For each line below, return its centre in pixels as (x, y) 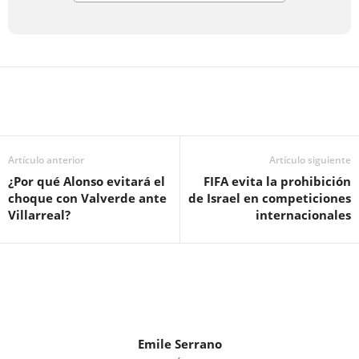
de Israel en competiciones (270, 198)
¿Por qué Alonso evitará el (87, 182)
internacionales (303, 215)
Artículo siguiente (310, 160)
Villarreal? (39, 215)
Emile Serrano (179, 344)
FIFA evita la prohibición (277, 182)
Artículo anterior (46, 160)
